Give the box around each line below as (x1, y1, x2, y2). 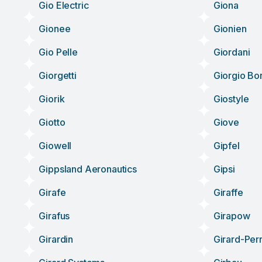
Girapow (213, 210, 250, 222)
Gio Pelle (39, 46, 78, 58)
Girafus (39, 210, 70, 222)
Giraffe (213, 187, 243, 198)
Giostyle (213, 93, 249, 105)
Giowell (39, 140, 72, 151)
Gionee (39, 23, 71, 35)
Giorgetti (39, 70, 77, 81)
